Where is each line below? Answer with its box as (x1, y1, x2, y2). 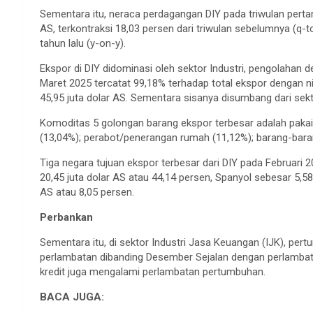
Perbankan (40, 210, 93, 224)
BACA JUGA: (40, 290, 104, 303)
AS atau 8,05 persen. (40, 185, 134, 198)
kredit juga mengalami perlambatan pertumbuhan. (40, 265, 265, 278)
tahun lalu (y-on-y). (40, 36, 126, 50)
